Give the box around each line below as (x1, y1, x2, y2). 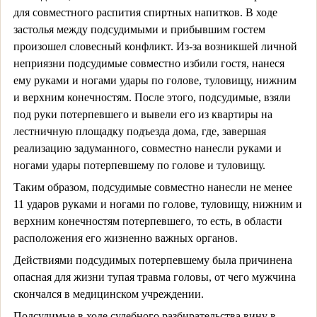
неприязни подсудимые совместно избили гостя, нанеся (13, 57, 284, 69)
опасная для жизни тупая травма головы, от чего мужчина (13, 270, 296, 283)
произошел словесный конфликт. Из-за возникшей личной (13, 40, 297, 52)
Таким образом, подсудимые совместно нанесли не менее (13, 180, 292, 193)
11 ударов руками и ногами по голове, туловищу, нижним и (13, 197, 302, 210)
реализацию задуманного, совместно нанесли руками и (13, 142, 282, 154)
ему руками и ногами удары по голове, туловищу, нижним (13, 74, 296, 86)
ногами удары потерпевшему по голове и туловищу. (13, 158, 265, 171)
